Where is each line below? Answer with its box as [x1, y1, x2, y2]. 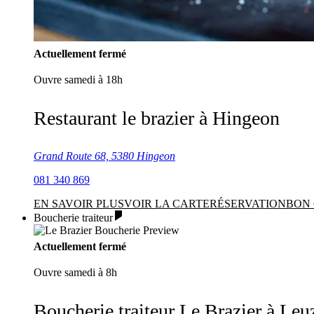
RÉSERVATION [210, 198, 286, 210]
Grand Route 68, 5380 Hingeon [34, 150, 175, 162]
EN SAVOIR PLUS [34, 198, 124, 210]
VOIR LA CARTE [124, 198, 210, 210]
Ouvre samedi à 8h [34, 266, 117, 278]
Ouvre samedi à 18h [34, 74, 123, 86]
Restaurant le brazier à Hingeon [34, 107, 280, 129]
